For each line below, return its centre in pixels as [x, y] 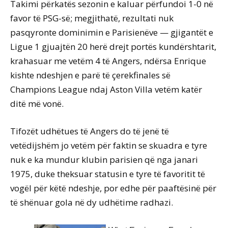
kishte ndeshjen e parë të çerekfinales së [90, 75]
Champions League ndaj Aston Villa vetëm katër [106, 90]
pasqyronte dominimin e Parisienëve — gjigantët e [112, 33]
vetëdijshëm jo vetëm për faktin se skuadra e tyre [109, 146]
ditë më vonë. [37, 104]
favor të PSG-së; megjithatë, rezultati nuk [92, 18]
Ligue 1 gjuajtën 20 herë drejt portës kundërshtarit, [113, 47]
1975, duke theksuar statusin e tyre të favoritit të [108, 174]
